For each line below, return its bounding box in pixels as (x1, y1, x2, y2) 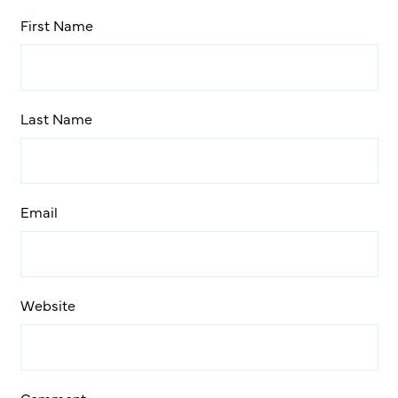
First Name (20, 14, 93, 35)
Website (20, 294, 76, 314)
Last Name (20, 107, 92, 128)
